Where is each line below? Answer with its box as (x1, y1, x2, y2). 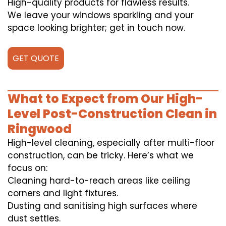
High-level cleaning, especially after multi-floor (8, 137, 214, 149)
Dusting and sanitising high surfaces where (8, 200, 197, 212)
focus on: (8, 162, 47, 175)
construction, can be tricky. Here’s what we (8, 149, 194, 162)
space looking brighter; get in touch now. (8, 22, 185, 34)
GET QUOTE (13, 52, 59, 65)
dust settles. (8, 212, 61, 225)
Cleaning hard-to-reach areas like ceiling (8, 175, 190, 187)
